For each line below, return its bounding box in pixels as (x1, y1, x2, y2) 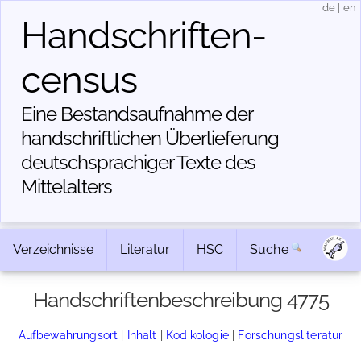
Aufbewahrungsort (18, 328, 118, 342)
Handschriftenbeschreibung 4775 (32, 288, 329, 312)
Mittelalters (21, 175, 112, 198)
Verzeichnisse (13, 242, 93, 257)
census (21, 58, 137, 102)
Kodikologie (166, 328, 229, 342)
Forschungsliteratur (238, 328, 343, 342)
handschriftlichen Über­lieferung (21, 127, 279, 150)
